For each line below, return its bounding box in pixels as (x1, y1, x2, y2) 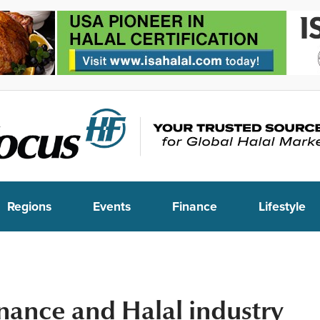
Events (92, 197, 131, 216)
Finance (171, 197, 217, 216)
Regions (6, 197, 51, 216)
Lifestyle (258, 197, 306, 216)
